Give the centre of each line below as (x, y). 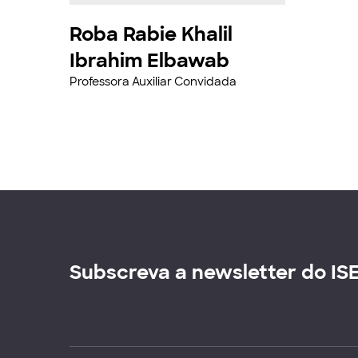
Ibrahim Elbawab (149, 60)
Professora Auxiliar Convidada (153, 82)
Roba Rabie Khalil (151, 34)
